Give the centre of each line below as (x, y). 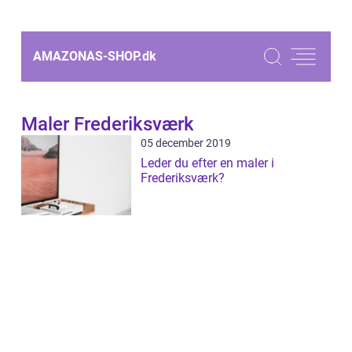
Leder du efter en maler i (207, 163)
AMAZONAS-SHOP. (88, 56)
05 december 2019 (186, 143)
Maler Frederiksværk (108, 124)
